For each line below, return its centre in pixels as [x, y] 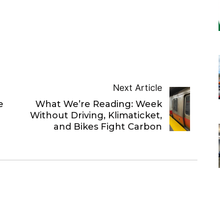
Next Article [138, 88]
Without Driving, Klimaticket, [96, 116]
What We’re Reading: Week [99, 104]
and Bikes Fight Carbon [108, 127]
